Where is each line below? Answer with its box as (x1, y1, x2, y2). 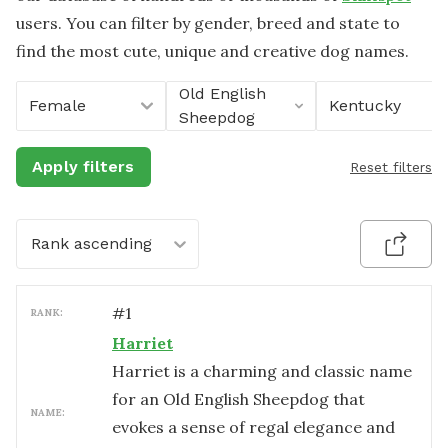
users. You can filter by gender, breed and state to (16, 13, 400, 33)
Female (29, 96, 86, 115)
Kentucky (329, 96, 401, 115)
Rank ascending (31, 234, 152, 253)
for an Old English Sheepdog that (112, 389, 365, 409)
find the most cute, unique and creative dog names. (16, 41, 409, 61)
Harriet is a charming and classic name (112, 361, 412, 381)
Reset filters (350, 159, 432, 175)
